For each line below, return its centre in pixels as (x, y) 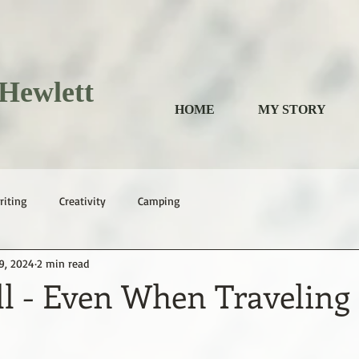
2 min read (63, 263)
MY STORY (292, 109)
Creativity (83, 201)
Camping (159, 201)
